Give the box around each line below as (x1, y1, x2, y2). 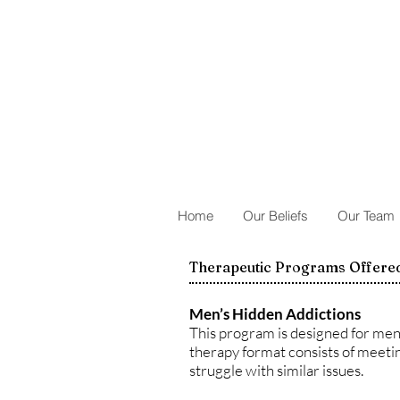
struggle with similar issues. (189, 361, 363, 379)
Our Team (337, 207, 395, 224)
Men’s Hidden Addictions (189, 304, 361, 323)
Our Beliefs (243, 207, 308, 224)
